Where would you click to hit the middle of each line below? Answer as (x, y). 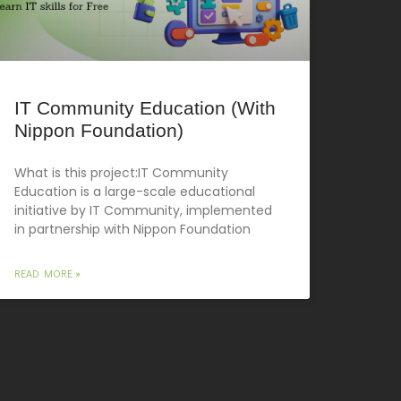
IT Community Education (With (145, 107)
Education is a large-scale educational (135, 191)
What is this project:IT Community (121, 172)
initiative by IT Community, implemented (143, 210)
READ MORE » (47, 273)
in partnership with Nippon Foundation (132, 229)
